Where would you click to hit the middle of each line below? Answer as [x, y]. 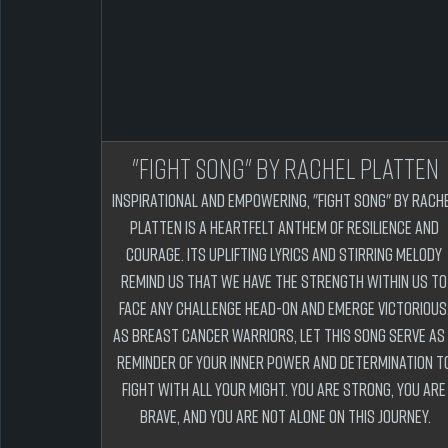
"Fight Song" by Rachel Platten [285, 168]
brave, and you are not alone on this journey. [285, 416]
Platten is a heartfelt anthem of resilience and [285, 227]
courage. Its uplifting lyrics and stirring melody [285, 254]
